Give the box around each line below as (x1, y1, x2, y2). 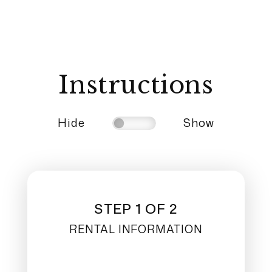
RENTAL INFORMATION (69, 221, 203, 237)
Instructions (58, 70, 214, 100)
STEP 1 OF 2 (94, 199, 178, 218)
